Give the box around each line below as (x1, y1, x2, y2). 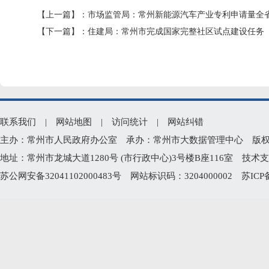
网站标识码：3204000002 (121, 171, 241, 181)
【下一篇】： (37, 27, 88, 36)
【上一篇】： (37, 10, 88, 19)
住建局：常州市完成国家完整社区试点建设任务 (88, 27, 264, 36)
